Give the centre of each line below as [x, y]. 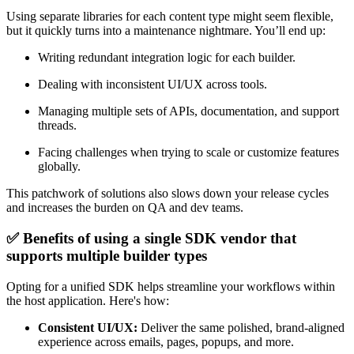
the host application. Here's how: [88, 300]
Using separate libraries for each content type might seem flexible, [170, 17]
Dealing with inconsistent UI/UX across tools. [153, 85]
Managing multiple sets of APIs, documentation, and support [188, 111]
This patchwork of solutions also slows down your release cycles [168, 194]
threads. [57, 126]
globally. [59, 167]
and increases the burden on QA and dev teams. [125, 208]
